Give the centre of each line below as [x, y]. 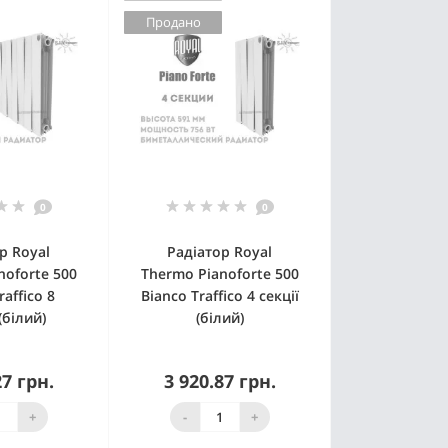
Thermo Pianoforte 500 [219, 274]
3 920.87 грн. [219, 381]
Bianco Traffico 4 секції [219, 296]
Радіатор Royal [219, 252]
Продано [173, 22]
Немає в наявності [230, 409]
